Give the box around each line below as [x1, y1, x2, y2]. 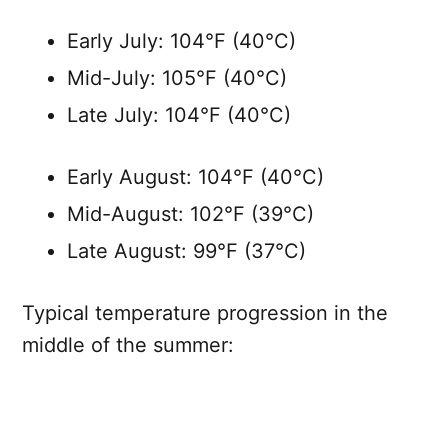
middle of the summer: [22, 333, 234, 358]
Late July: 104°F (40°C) [67, 103, 291, 128]
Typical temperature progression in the [22, 301, 388, 326]
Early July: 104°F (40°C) [67, 29, 296, 54]
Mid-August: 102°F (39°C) [67, 202, 314, 227]
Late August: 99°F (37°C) [67, 239, 306, 264]
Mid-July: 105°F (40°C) [67, 66, 287, 91]
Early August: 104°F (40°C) [67, 165, 324, 190]
